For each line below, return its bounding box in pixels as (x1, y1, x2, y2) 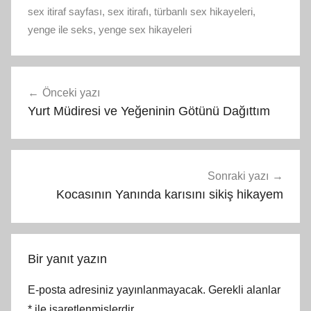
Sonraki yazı (208, 170, 269, 183)
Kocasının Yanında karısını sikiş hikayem (56, 187, 283, 202)
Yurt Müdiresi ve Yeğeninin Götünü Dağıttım (28, 103, 270, 118)
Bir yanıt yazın (28, 251, 107, 266)
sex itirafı (108, 5, 149, 17)
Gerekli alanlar (208, 283, 280, 296)
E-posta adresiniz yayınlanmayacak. (28, 283, 205, 296)
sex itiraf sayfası (28, 5, 102, 17)
